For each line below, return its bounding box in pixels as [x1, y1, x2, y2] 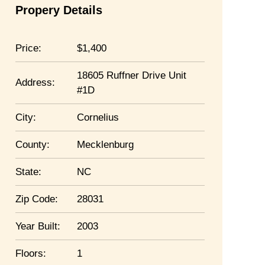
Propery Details [15, 4, 102, 17]
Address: [15, 77, 55, 88]
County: [15, 139, 50, 150]
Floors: [15, 248, 46, 259]
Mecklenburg [77, 139, 134, 150]
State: [15, 166, 41, 177]
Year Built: [15, 221, 60, 232]
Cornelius [77, 112, 119, 123]
